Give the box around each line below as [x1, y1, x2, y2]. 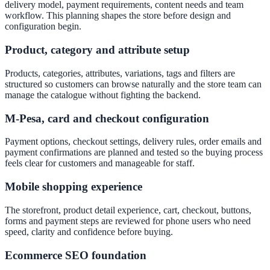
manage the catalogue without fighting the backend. [5, 89, 201, 100]
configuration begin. [5, 21, 81, 32]
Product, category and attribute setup [5, 43, 190, 57]
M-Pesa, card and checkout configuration [5, 111, 209, 125]
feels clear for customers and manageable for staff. [5, 158, 195, 169]
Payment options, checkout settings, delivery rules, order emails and [5, 136, 262, 147]
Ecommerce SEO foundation [5, 248, 146, 262]
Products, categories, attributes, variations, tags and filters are [5, 67, 235, 78]
